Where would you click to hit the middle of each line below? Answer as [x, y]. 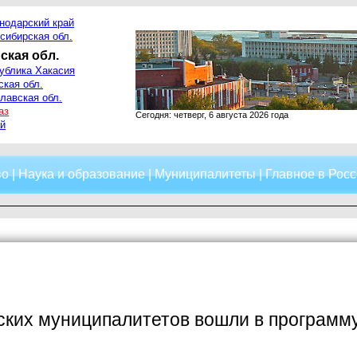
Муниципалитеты [205, 174]
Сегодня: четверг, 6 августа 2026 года [212, 115]
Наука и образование [81, 174]
